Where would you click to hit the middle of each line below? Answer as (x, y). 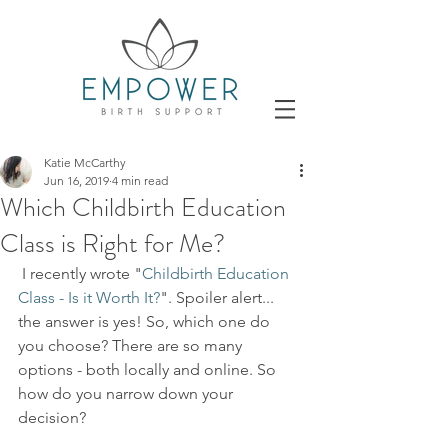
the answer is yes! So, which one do (146, 321)
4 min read (140, 180)
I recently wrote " (82, 273)
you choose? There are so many (132, 345)
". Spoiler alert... (219, 297)
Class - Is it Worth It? (89, 297)
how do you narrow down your (127, 393)
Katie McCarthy (85, 162)
